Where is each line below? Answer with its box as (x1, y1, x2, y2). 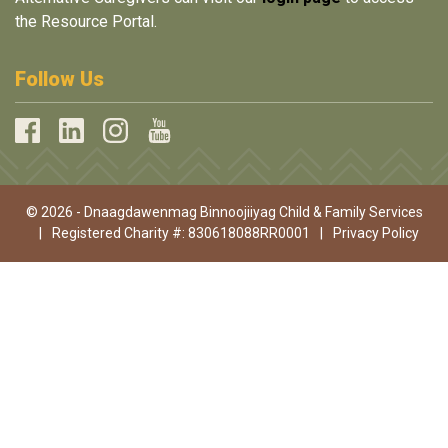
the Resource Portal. (15, 12, 157, 31)
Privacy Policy (333, 225, 419, 241)
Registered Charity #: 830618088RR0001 (52, 225, 310, 241)
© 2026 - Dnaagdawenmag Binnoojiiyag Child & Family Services (25, 204, 423, 220)
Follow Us (15, 67, 104, 91)
